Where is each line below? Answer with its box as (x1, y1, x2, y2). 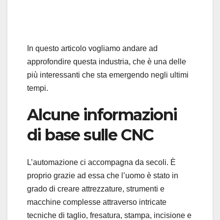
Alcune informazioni (27, 105, 177, 125)
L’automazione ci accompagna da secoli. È (27, 158, 176, 167)
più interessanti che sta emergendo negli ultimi (27, 71, 189, 80)
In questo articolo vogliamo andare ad (27, 44, 158, 53)
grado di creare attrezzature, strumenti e (27, 185, 165, 193)
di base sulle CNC (27, 125, 154, 145)
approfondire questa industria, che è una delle (27, 57, 186, 66)
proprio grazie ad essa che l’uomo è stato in (27, 171, 178, 180)
